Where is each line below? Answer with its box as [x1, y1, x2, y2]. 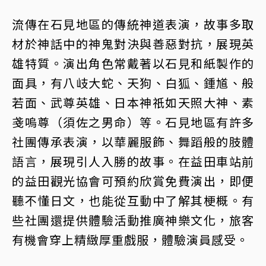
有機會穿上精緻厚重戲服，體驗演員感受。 [12, 231, 249, 249]
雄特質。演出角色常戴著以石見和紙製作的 [12, 55, 254, 72]
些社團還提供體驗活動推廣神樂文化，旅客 [12, 211, 254, 229]
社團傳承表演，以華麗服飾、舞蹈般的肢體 [12, 133, 254, 151]
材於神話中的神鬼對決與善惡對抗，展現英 [12, 35, 254, 53]
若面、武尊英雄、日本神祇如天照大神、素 [12, 94, 254, 112]
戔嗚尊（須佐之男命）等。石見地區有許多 [12, 113, 254, 131]
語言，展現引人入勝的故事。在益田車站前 [12, 153, 254, 170]
